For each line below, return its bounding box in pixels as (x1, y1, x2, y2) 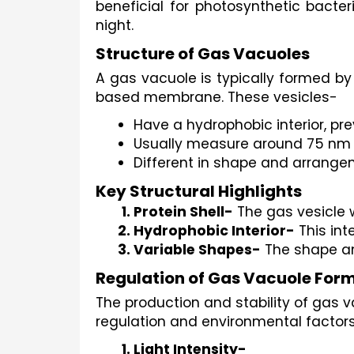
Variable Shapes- (134, 239, 261, 259)
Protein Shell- (134, 201, 233, 221)
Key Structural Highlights (96, 179, 302, 202)
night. (96, 16, 134, 35)
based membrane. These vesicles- (96, 88, 337, 107)
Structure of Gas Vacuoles (96, 42, 310, 65)
